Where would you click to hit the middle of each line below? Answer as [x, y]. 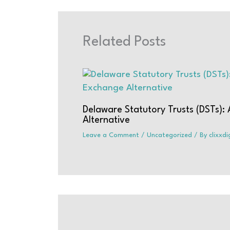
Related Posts [124, 42]
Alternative [106, 120]
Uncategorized [169, 136]
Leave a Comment [111, 136]
